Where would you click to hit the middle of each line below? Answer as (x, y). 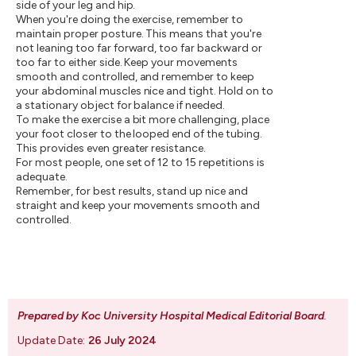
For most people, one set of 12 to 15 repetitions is (140, 162)
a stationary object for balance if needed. (121, 105)
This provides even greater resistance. (111, 148)
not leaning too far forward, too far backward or (139, 48)
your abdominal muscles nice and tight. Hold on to (145, 91)
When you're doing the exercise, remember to (130, 19)
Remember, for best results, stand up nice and (132, 191)
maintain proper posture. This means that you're (139, 33)
